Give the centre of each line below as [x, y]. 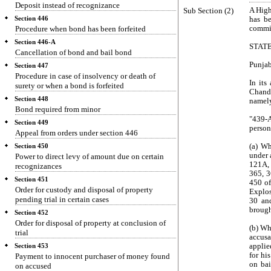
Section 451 [31, 179]
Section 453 [31, 246]
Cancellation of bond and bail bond [73, 52]
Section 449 [31, 122]
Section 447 [31, 66]
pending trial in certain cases [62, 199]
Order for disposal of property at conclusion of [90, 223]
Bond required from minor [58, 109]
